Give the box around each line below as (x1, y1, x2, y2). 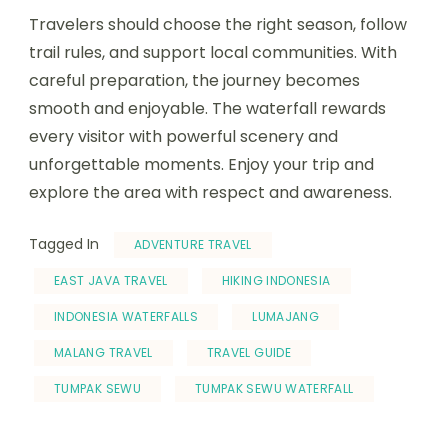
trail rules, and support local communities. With (29, 40, 397, 64)
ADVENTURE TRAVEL (134, 235, 252, 253)
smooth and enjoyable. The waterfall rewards (29, 96, 386, 120)
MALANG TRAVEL (54, 343, 153, 361)
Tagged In (29, 233, 99, 254)
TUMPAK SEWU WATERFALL (194, 379, 354, 397)
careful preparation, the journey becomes (29, 68, 360, 92)
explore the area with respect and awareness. (29, 180, 392, 204)
